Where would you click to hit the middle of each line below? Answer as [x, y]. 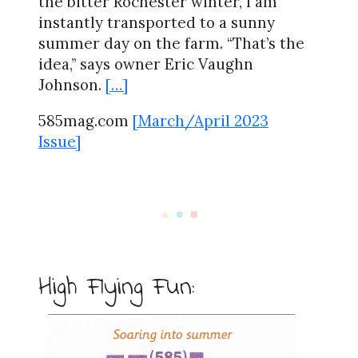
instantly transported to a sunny [157, 23]
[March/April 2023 [201, 120]
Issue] [60, 141]
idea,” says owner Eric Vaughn [146, 64]
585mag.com [86, 120]
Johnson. [72, 85]
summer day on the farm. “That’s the [171, 44]
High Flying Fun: [116, 288]
